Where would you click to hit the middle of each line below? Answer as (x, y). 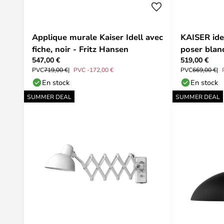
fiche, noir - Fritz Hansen (80, 49)
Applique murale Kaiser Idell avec (97, 37)
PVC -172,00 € (93, 69)
